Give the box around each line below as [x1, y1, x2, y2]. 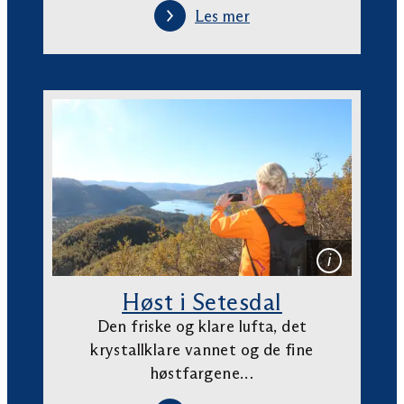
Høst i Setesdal [122, 287, 282, 317]
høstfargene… [150, 363, 254, 383]
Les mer [195, 5, 250, 26]
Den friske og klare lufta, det [96, 316, 308, 336]
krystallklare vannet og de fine [90, 339, 314, 360]
